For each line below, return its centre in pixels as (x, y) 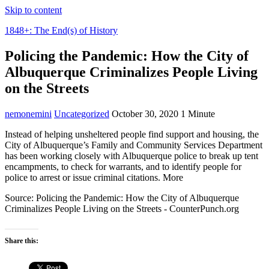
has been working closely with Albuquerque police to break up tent (131, 156)
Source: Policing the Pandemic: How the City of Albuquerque (122, 198)
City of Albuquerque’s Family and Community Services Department (134, 145)
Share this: (22, 240)
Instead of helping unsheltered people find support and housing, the (132, 134)
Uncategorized (82, 113)
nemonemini (28, 113)
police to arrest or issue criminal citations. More (94, 177)
